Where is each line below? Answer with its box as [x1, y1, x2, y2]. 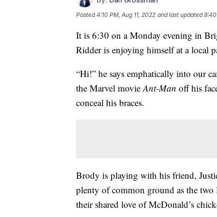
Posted [76, 11, 96, 18]
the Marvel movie [76, 81, 143, 94]
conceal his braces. [76, 96, 144, 108]
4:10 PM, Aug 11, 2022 [96, 11, 155, 18]
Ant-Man [143, 81, 176, 94]
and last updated [157, 11, 202, 18]
